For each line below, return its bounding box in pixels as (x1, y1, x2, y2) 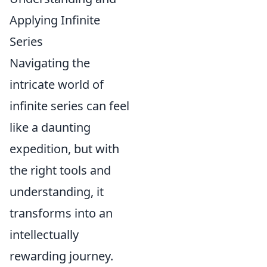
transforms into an (10, 205, 113, 221)
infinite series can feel (10, 98, 129, 114)
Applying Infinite (10, 12, 100, 28)
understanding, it (10, 184, 104, 200)
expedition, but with (10, 141, 119, 157)
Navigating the (10, 55, 90, 71)
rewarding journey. (10, 248, 113, 264)
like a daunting (10, 119, 91, 135)
